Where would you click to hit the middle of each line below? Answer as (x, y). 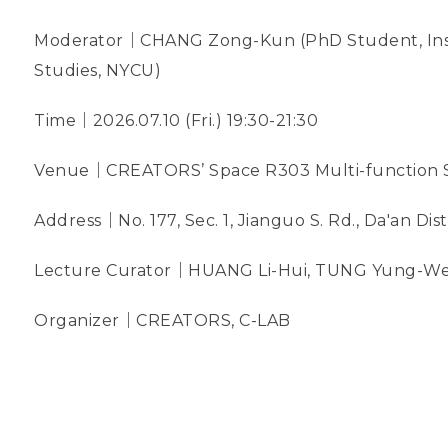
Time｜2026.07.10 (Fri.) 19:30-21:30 (176, 120)
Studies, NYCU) (97, 70)
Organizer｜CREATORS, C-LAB (162, 320)
